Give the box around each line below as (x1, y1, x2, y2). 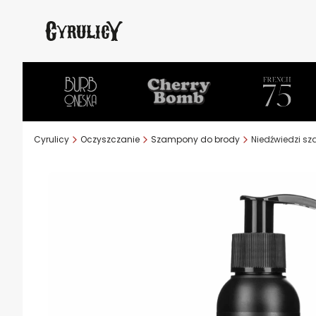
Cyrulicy (34, 133, 69, 145)
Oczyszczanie (80, 133, 140, 145)
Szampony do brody (151, 133, 240, 145)
